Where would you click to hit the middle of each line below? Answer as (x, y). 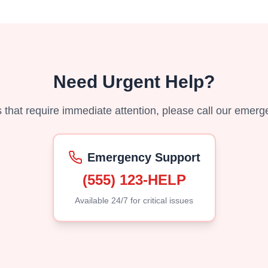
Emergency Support (144, 157)
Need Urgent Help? (134, 82)
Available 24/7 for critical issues (134, 200)
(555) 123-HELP (134, 180)
